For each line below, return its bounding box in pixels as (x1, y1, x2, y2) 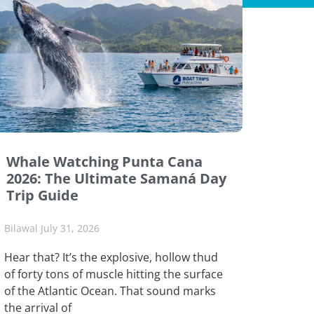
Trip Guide (6, 185, 78, 205)
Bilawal (4, 221, 41, 235)
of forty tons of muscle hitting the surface (4, 266, 223, 282)
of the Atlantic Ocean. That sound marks (4, 282, 216, 299)
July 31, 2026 (41, 221, 100, 235)
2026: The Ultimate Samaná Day (6, 168, 226, 188)
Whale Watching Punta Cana (6, 151, 203, 171)
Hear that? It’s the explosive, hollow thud (4, 249, 218, 265)
